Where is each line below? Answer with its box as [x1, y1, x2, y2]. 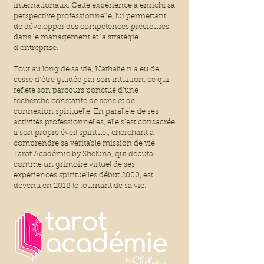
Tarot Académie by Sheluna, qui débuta [14, 150, 153, 159]
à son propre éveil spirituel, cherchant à [14, 129, 154, 137]
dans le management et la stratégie [14, 34, 138, 42]
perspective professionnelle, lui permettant [14, 12, 166, 21]
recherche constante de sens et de [14, 97, 135, 105]
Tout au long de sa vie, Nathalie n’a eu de [14, 65, 159, 74]
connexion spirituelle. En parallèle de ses [14, 108, 159, 116]
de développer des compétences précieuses [14, 23, 169, 31]
